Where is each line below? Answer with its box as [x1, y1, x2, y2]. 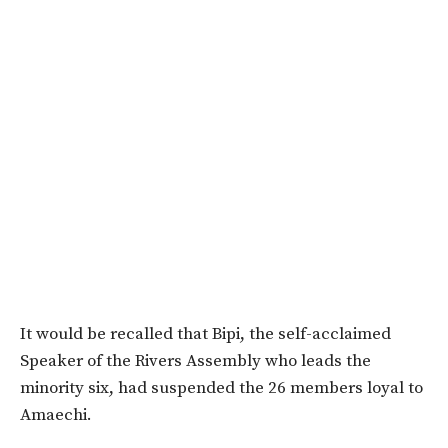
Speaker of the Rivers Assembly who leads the [20, 350, 371, 373]
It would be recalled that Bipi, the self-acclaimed [20, 323, 391, 346]
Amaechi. [20, 404, 92, 427]
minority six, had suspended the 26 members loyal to [20, 377, 423, 400]
